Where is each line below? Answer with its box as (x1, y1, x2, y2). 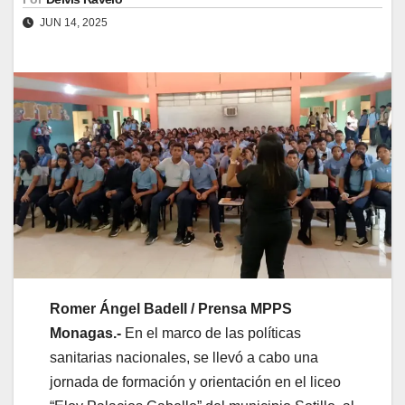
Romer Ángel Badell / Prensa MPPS (50, 300, 292, 316)
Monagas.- (50, 325, 121, 341)
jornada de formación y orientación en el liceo (50, 373, 341, 390)
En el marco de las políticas (121, 325, 301, 341)
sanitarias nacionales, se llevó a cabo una (50, 349, 318, 365)
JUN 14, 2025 (37, 15, 108, 29)
